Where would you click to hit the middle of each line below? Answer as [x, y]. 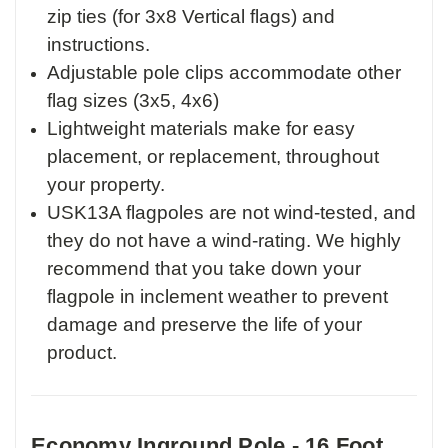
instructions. [99, 45]
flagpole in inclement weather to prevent [218, 297]
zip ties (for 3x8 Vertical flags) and [191, 17]
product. [82, 353]
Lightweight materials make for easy [201, 129]
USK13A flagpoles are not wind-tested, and [232, 213]
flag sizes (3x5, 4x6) [133, 101]
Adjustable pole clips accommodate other [224, 73]
